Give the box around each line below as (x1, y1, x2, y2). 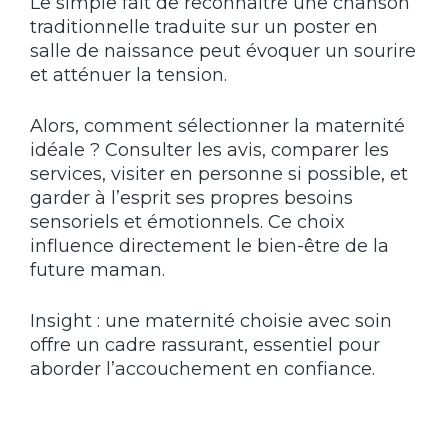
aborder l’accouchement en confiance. (30, 358, 375, 381)
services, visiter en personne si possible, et (30, 163, 408, 186)
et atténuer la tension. (30, 64, 227, 87)
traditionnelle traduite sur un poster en (30, 16, 378, 39)
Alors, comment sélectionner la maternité (30, 115, 405, 138)
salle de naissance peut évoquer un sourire (30, 40, 416, 63)
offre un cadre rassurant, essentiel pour (30, 334, 380, 357)
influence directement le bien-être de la (30, 235, 389, 258)
